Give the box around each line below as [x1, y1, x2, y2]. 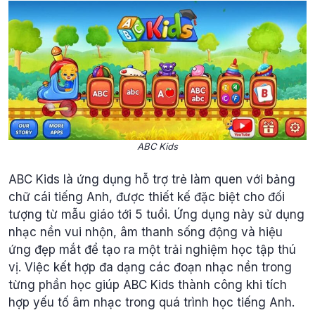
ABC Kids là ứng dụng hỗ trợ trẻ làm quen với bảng [8, 172, 295, 186]
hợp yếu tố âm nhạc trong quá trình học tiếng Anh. [8, 295, 295, 309]
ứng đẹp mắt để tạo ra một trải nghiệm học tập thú [8, 243, 296, 257]
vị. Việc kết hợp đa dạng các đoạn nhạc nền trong [8, 260, 292, 274]
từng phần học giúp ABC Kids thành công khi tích [8, 278, 287, 292]
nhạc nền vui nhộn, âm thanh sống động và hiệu [8, 225, 283, 239]
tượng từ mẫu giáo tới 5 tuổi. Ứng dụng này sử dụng [8, 207, 304, 221]
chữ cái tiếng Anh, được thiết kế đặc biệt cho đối [8, 190, 285, 204]
